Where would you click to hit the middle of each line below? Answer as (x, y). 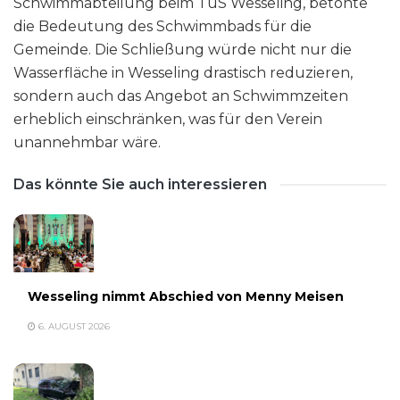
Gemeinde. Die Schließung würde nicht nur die (183, 50)
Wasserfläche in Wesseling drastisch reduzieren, (183, 73)
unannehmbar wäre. (87, 143)
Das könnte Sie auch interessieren (140, 185)
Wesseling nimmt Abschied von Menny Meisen (186, 296)
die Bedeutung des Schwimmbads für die (162, 27)
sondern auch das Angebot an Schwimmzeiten (181, 96)
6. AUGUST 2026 (73, 326)
